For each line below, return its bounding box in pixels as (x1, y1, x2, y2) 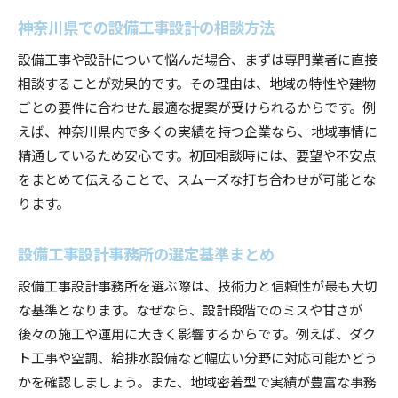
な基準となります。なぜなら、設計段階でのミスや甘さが (18, 298, 362, 319)
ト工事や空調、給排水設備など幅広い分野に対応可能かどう (18, 346, 378, 367)
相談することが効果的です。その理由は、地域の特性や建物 (18, 72, 376, 92)
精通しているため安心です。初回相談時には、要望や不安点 (18, 144, 376, 164)
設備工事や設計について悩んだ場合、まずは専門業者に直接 (18, 48, 378, 68)
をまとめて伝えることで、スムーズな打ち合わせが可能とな (18, 168, 376, 188)
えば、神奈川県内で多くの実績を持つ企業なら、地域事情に (18, 120, 378, 140)
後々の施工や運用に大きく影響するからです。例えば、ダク (18, 322, 376, 343)
